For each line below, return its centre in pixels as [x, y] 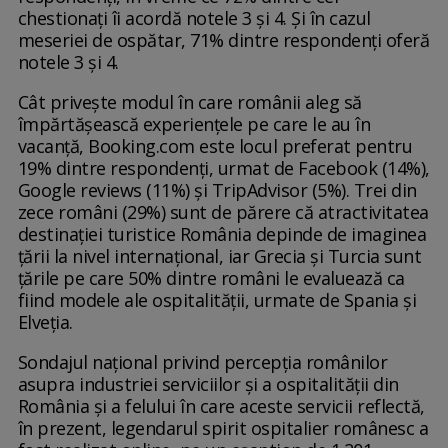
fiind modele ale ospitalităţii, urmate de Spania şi [217, 300]
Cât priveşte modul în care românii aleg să [189, 102]
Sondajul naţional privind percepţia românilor [202, 362]
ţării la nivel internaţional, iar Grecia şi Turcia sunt [219, 256]
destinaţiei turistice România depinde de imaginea [222, 234]
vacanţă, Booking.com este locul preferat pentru [215, 146]
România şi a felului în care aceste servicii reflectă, [221, 406]
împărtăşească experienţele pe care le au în [194, 124]
